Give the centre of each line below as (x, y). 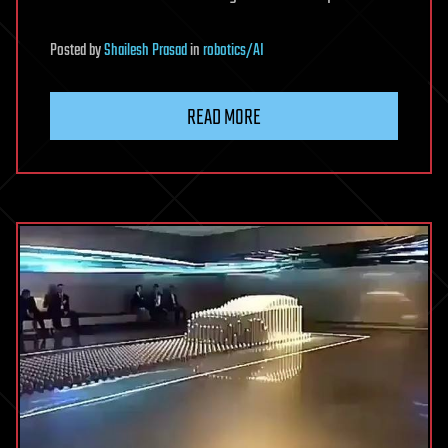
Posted (69, 51)
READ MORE (224, 118)
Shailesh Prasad (145, 51)
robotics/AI (233, 51)
